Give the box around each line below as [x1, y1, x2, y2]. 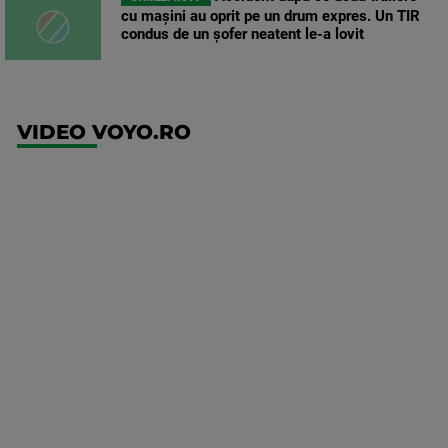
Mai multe [306, 427, 378, 446]
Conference [285, 247, 421, 277]
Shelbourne [285, 368, 432, 399]
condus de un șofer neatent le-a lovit [121, 25, 364, 44]
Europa [285, 218, 372, 248]
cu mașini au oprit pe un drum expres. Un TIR [121, 7, 420, 26]
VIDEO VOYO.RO [17, 120, 191, 145]
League [285, 276, 374, 306]
